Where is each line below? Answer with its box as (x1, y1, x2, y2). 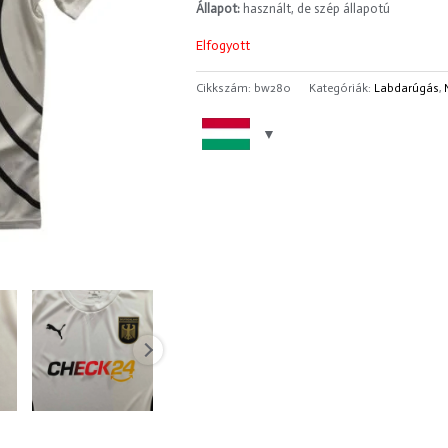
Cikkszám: (195, 81, 254, 96)
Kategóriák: (308, 81, 374, 96)
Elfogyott (195, 38, 250, 54)
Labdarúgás (373, 81, 439, 96)
